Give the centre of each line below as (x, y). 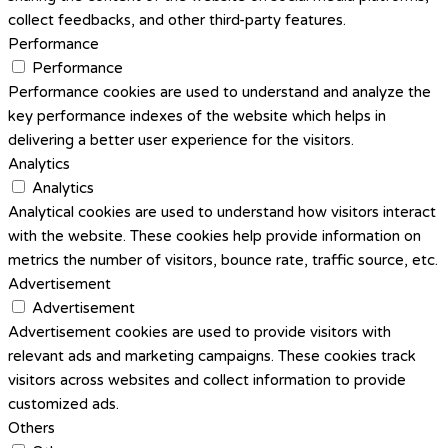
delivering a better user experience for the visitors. (181, 139)
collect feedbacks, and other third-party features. (177, 19)
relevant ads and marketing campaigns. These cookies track (212, 355)
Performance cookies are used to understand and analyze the (219, 91)
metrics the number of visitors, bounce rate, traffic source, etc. (223, 259)
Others (31, 427)
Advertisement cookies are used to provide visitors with (199, 331)
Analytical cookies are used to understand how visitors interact (222, 211)
